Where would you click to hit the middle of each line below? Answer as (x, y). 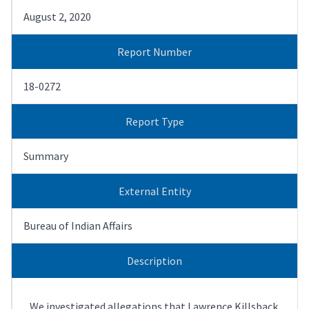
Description (154, 260)
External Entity (154, 191)
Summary (46, 156)
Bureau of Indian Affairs (78, 225)
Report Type (154, 121)
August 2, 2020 (57, 16)
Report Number (154, 51)
